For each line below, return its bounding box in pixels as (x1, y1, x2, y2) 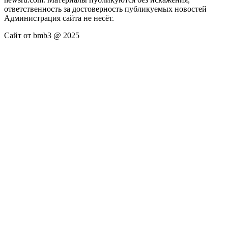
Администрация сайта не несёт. (4, 13, 114, 22)
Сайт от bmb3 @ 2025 (4, 31, 79, 40)
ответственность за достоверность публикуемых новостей (4, 4, 207, 13)
